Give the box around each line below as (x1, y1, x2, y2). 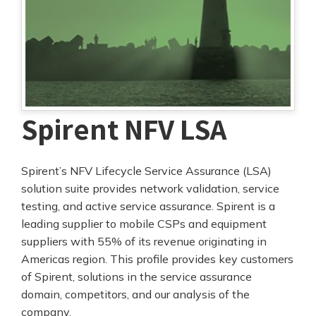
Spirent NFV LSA (21, 109, 226, 149)
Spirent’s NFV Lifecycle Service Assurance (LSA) (21, 164, 272, 178)
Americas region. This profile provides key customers (21, 252, 293, 267)
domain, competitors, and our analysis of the (21, 287, 250, 302)
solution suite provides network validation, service (21, 181, 279, 196)
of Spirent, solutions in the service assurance (21, 269, 252, 284)
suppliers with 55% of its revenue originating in (21, 234, 267, 249)
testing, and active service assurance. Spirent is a (21, 199, 275, 214)
